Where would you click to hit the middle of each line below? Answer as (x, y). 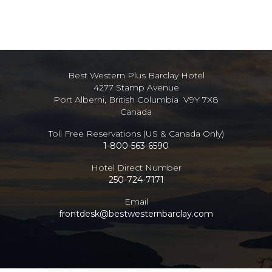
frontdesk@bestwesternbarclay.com (136, 214)
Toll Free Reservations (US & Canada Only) (136, 134)
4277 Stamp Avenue (136, 88)
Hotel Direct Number (136, 168)
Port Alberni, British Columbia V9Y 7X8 (136, 100)
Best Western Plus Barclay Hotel (136, 76)
